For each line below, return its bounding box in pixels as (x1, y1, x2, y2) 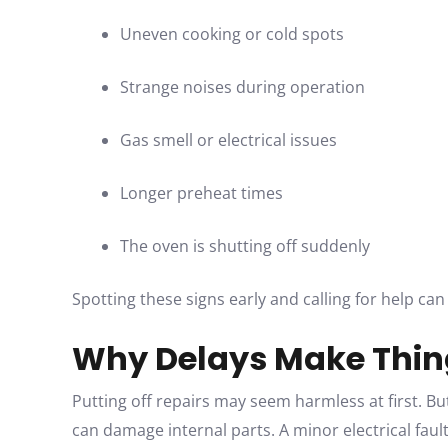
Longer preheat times (120, 182, 283, 204)
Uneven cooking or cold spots (120, 23, 344, 45)
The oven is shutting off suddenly (120, 235, 370, 257)
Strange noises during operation (120, 76, 365, 98)
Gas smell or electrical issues (120, 129, 337, 151)
